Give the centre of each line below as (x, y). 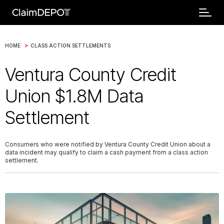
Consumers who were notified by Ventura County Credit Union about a (108, 144)
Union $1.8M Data (74, 96)
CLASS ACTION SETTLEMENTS (70, 45)
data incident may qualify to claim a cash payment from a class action (106, 152)
